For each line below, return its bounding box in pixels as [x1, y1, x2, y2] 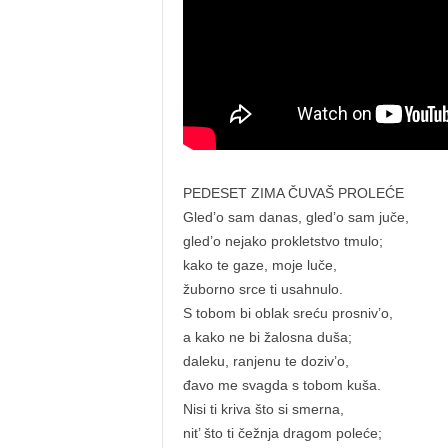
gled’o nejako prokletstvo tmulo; [182, 233, 383, 249]
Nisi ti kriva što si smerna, [182, 401, 344, 417]
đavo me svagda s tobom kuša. [182, 377, 381, 393]
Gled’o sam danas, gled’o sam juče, [182, 209, 409, 225]
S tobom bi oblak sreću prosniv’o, [182, 305, 393, 321]
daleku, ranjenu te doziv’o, [182, 353, 349, 369]
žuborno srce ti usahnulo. [182, 281, 343, 297]
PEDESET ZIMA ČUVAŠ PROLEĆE [182, 185, 404, 201]
